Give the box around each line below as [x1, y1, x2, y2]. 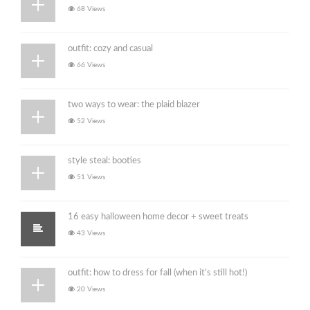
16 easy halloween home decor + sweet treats [68, 212, 248, 221]
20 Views [75, 286, 105, 293]
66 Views [75, 62, 105, 69]
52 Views [75, 118, 105, 125]
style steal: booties [68, 156, 141, 165]
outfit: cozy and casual [68, 44, 153, 53]
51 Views [75, 174, 105, 181]
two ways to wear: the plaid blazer [68, 100, 200, 109]
